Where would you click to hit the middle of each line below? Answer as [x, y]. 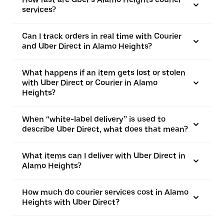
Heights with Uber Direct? [71, 202]
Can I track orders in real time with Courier [102, 36]
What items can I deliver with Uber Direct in [104, 155]
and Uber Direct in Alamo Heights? [87, 46]
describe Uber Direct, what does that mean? [105, 129]
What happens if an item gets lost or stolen [104, 72]
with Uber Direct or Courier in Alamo [90, 82]
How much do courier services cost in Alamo [105, 192]
